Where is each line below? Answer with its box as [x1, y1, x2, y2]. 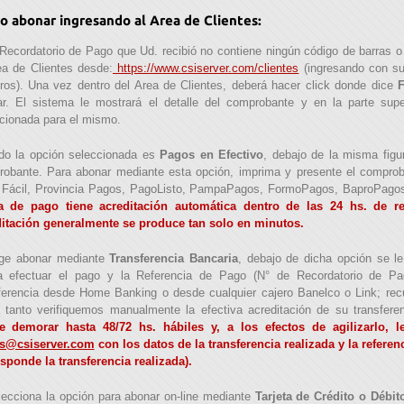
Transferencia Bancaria [109, 252, 239, 266]
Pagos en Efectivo [160, 148, 263, 162]
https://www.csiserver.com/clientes [112, 61, 299, 76]
